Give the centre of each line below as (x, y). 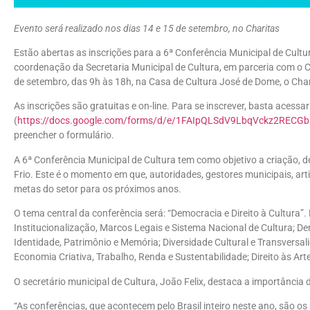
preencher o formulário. (64, 136)
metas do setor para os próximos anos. (98, 189)
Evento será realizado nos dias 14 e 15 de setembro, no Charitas (147, 28)
